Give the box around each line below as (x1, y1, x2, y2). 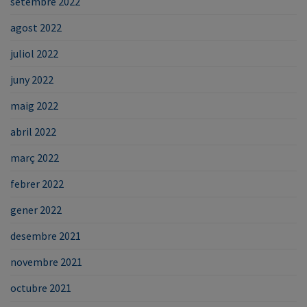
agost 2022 (10, 20, 62, 34)
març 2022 (10, 150, 59, 164)
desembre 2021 (10, 228, 81, 243)
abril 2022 (10, 124, 56, 138)
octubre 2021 (10, 280, 71, 295)
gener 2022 (10, 202, 62, 217)
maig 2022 (10, 98, 58, 112)
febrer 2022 (10, 176, 64, 191)
